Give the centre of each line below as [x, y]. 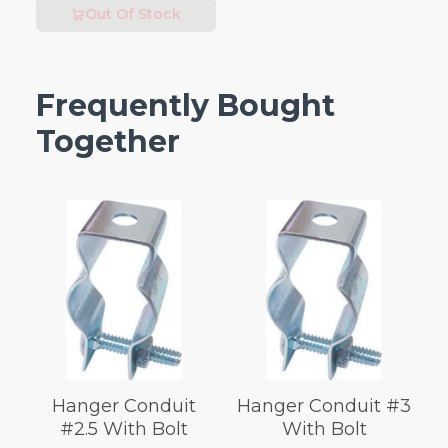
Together [108, 142]
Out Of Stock [133, 14]
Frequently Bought [185, 106]
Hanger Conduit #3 [324, 406]
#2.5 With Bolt [123, 429]
